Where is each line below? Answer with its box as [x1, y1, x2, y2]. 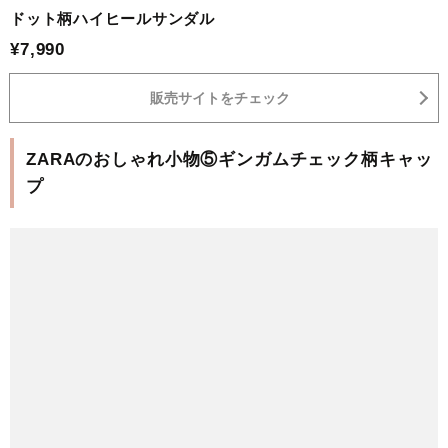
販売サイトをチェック [149, 89, 290, 106]
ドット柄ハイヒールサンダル [10, 9, 215, 27]
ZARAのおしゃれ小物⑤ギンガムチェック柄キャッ [26, 149, 433, 169]
